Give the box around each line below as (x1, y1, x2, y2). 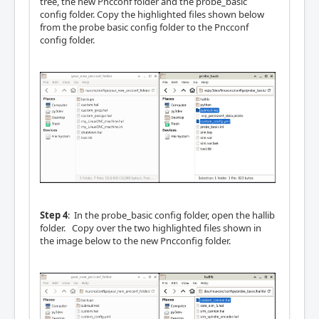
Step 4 (40, 208, 68, 221)
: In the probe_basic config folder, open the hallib (68, 208, 275, 221)
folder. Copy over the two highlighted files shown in (40, 221, 261, 234)
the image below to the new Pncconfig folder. (40, 234, 231, 247)
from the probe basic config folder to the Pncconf (40, 21, 249, 33)
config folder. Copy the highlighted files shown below (40, 8, 264, 21)
